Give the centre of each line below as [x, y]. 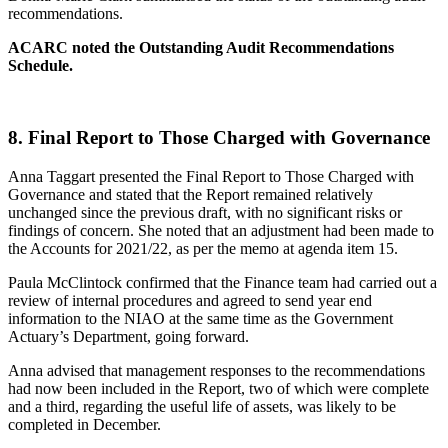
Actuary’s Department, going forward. [128, 337]
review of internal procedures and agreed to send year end [190, 301]
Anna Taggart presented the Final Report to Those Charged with [211, 177]
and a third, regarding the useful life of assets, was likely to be [202, 407]
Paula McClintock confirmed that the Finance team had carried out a [222, 283]
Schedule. [40, 65]
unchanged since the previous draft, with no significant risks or [205, 213]
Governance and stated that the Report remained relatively [190, 195]
